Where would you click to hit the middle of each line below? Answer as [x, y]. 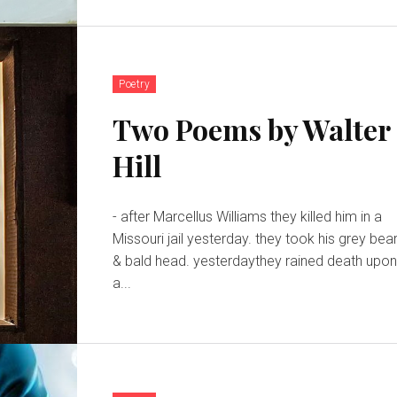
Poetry [135, 84]
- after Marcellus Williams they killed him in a [192, 216]
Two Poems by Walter [252, 128]
